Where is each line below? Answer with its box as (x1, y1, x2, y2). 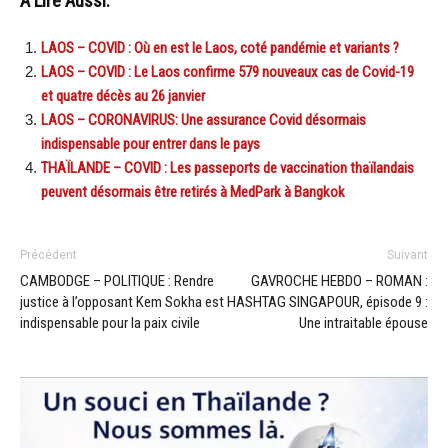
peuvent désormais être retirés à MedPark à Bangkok (41, 182, 345, 201)
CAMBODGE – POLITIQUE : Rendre (20, 271, 214, 290)
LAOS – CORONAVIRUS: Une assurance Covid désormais (41, 110, 366, 129)
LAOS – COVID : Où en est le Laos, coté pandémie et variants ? (41, 38, 399, 57)
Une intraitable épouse (299, 313, 428, 332)
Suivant (387, 247, 428, 262)
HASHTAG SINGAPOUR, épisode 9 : (227, 292, 428, 311)
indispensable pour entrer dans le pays (41, 134, 260, 153)
